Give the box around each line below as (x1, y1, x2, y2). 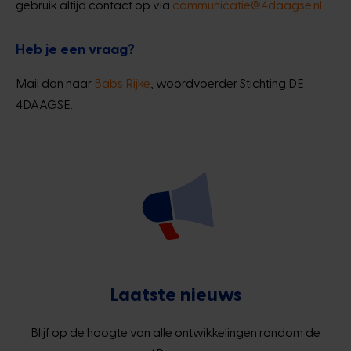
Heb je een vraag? (16, 40, 138, 56)
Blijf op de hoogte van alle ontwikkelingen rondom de (31, 324, 320, 339)
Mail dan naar (16, 75, 94, 90)
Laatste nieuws (110, 281, 241, 305)
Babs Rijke (94, 75, 150, 90)
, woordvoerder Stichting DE (150, 75, 304, 90)
